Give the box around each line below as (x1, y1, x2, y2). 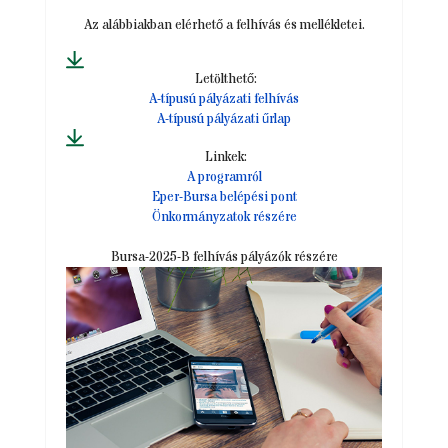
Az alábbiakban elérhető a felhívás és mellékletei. (83, 16, 365, 35)
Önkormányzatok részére (151, 208, 297, 227)
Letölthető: (194, 70, 257, 89)
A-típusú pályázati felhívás (149, 90, 299, 109)
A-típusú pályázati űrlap (157, 110, 291, 129)
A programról (186, 168, 262, 187)
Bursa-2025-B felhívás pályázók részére (110, 248, 338, 267)
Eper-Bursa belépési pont (151, 188, 297, 207)
